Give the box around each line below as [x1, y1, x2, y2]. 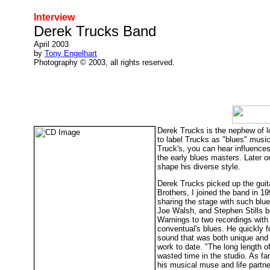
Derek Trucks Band [34, 23, 156, 39]
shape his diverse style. [157, 162, 240, 171]
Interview [34, 12, 75, 22]
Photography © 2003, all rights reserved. [34, 58, 175, 67]
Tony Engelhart [45, 49, 97, 58]
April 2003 [34, 40, 69, 49]
